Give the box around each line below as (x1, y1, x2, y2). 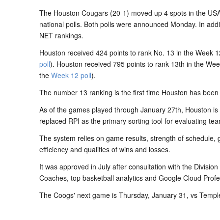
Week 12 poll (51, 70, 91, 80)
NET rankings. (39, 30, 83, 40)
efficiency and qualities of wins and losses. (39, 144, 170, 154)
